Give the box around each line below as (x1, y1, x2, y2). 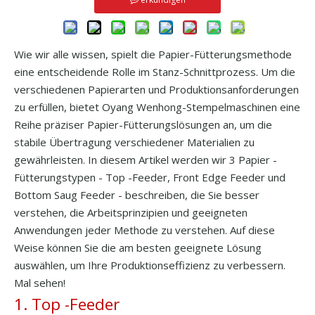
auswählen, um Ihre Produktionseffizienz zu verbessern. (14, 258, 285, 272)
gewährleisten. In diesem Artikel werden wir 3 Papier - (14, 153, 277, 167)
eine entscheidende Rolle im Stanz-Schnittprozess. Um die (14, 65, 295, 79)
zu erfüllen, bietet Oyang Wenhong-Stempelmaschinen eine (14, 100, 300, 114)
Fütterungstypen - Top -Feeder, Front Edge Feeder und (14, 170, 285, 184)
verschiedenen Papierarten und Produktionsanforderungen (14, 82, 299, 96)
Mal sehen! (14, 276, 65, 290)
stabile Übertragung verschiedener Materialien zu (14, 135, 255, 149)
